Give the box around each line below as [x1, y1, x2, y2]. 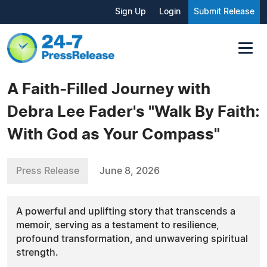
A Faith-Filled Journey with [7, 81, 210, 97]
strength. [16, 247, 58, 257]
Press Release [16, 166, 79, 176]
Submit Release [194, 8, 254, 16]
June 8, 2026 [100, 166, 160, 176]
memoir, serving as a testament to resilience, [16, 220, 219, 230]
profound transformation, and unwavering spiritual [16, 234, 248, 244]
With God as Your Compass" [7, 126, 220, 142]
